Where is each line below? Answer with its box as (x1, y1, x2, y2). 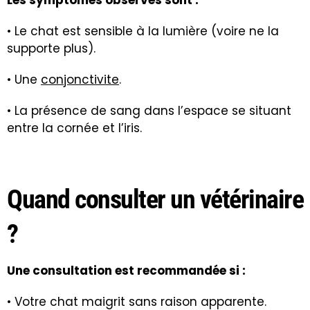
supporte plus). (7, 40, 95, 57)
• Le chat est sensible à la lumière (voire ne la (7, 23, 279, 40)
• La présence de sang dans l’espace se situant (7, 102, 291, 120)
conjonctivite (41, 71, 119, 89)
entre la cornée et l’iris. (7, 120, 142, 137)
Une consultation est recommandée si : (7, 262, 246, 280)
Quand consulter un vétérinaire (7, 184, 303, 215)
